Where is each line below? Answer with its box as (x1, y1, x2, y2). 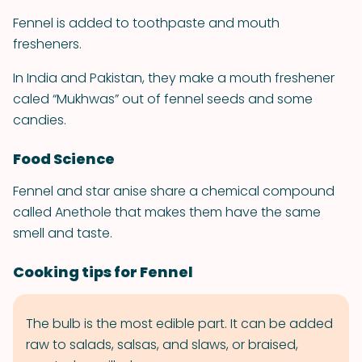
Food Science (13, 149, 115, 169)
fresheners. (13, 35, 82, 53)
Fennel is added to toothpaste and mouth (13, 14, 280, 32)
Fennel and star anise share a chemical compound (13, 182, 335, 200)
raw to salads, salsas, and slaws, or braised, (26, 335, 298, 354)
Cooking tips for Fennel (13, 262, 193, 282)
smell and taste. (13, 224, 112, 242)
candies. (13, 111, 66, 129)
